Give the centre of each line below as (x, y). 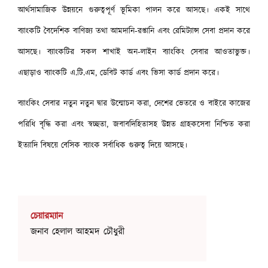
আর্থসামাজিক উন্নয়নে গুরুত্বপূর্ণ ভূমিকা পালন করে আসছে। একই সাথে (134, 10)
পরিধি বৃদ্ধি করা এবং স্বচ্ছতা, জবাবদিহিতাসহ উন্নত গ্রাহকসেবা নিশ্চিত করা (134, 124)
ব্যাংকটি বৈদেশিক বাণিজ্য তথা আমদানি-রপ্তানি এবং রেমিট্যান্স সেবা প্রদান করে (134, 31)
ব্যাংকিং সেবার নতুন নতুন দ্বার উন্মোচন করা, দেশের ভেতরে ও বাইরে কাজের (134, 103)
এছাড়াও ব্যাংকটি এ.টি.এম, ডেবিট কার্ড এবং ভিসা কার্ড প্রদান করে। (120, 73)
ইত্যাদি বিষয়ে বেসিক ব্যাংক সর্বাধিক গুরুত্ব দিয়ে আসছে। (103, 145)
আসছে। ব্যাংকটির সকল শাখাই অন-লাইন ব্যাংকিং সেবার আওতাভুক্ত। (134, 52)
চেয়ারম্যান (47, 216)
